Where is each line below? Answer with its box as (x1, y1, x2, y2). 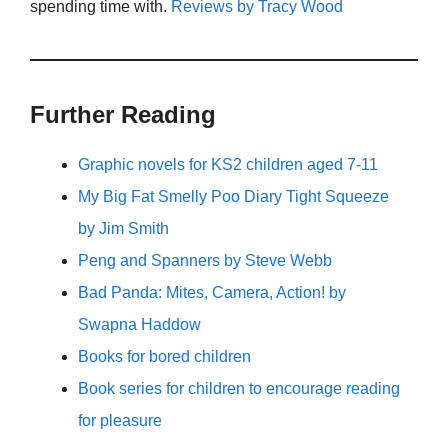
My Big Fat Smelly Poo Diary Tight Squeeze (78, 188, 389, 206)
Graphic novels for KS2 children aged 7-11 (78, 156, 378, 174)
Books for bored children (78, 348, 251, 366)
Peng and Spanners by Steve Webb (78, 252, 332, 270)
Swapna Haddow (78, 316, 201, 334)
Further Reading (30, 101, 216, 129)
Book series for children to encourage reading (78, 380, 400, 398)
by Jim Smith (78, 220, 169, 238)
